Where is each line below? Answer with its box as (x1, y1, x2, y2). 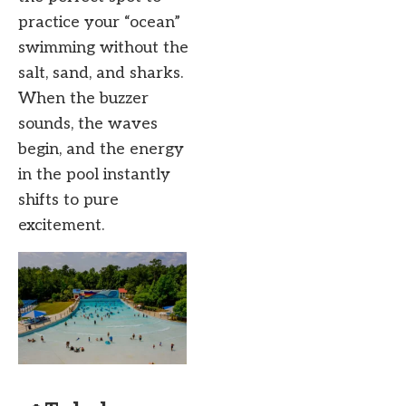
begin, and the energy (18, 140, 184, 159)
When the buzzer (18, 89, 149, 109)
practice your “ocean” (18, 13, 180, 33)
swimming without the (18, 38, 188, 58)
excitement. (18, 216, 104, 236)
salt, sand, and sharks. (18, 63, 183, 83)
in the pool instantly (18, 165, 170, 185)
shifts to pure (18, 190, 119, 210)
